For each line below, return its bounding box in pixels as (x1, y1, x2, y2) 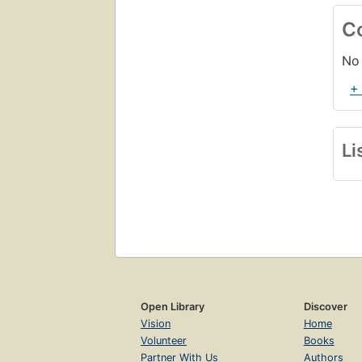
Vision (141, 317, 170, 330)
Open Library (141, 300, 204, 313)
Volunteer (141, 334, 187, 347)
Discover (303, 300, 347, 313)
